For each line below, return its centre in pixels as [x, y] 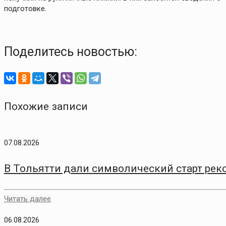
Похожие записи [46, 107]
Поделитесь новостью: [71, 52]
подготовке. [25, 9]
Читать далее [27, 199]
